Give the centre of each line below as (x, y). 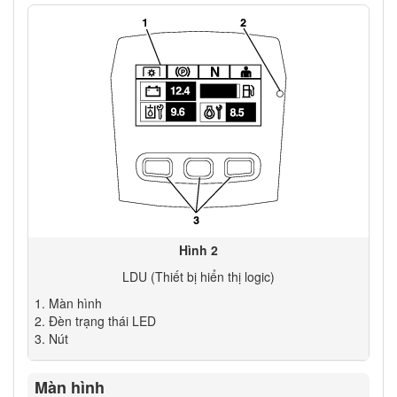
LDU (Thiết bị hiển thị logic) (198, 276)
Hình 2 (198, 249)
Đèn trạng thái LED (102, 320)
